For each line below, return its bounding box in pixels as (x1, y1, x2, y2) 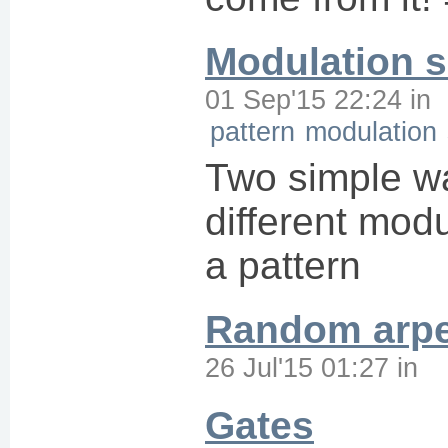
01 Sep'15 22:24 (205, 84, 402, 115)
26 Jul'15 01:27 (205, 352, 389, 383)
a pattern (205, 244, 361, 287)
